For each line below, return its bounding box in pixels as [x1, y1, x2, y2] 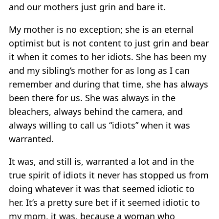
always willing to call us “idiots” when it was [9, 119, 190, 131]
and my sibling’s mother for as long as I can [9, 64, 190, 76]
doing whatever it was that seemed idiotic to [9, 182, 195, 195]
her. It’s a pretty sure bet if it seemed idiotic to [9, 196, 200, 208]
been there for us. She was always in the [9, 91, 175, 104]
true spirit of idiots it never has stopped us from [9, 169, 209, 181]
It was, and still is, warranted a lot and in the [9, 155, 194, 167]
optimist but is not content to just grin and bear [9, 37, 209, 49]
